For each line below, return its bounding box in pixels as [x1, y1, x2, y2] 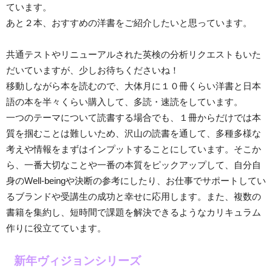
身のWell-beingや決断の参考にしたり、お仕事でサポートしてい [6, 175, 266, 186]
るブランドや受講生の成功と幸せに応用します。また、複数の [6, 191, 261, 202]
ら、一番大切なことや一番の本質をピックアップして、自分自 [6, 160, 261, 171]
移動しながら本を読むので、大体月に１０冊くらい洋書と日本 [6, 81, 261, 92]
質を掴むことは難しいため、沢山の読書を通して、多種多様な [6, 128, 261, 139]
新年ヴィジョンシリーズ [13, 254, 141, 268]
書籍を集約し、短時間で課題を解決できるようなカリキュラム [6, 207, 261, 218]
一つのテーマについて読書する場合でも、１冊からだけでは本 [6, 112, 261, 123]
